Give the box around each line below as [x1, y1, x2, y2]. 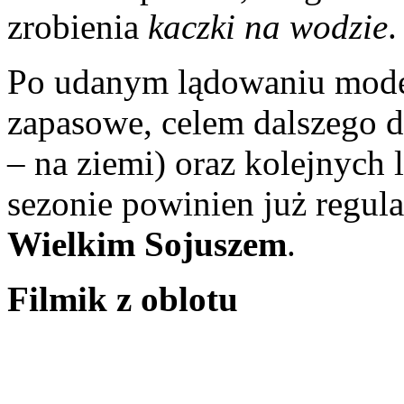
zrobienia [7, 6, 148, 46]
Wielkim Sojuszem [7, 224, 287, 263]
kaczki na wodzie [148, 6, 388, 46]
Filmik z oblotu [7, 279, 238, 318]
